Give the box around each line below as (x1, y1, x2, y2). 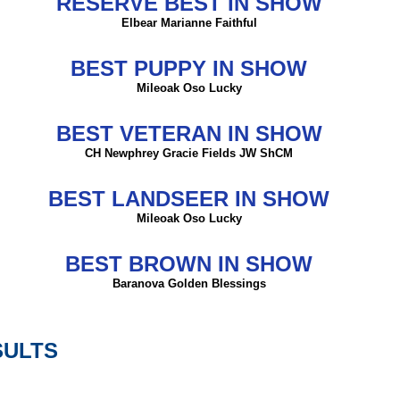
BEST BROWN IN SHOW (65, 252, 312, 277)
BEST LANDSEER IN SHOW (48, 187, 329, 212)
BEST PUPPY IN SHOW (71, 56, 307, 81)
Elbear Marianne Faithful (121, 16, 257, 30)
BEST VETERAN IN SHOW (55, 121, 322, 146)
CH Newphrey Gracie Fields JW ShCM (85, 146, 293, 161)
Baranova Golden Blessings (112, 277, 266, 291)
